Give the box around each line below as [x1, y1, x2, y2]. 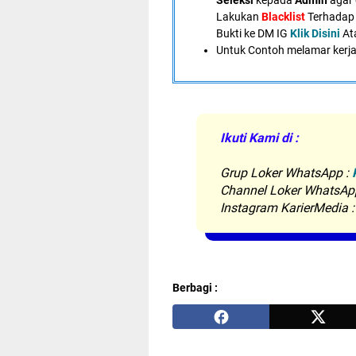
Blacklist [259, 10, 305, 23]
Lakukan [216, 10, 259, 23]
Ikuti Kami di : [220, 130, 299, 145]
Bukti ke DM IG [216, 27, 288, 40]
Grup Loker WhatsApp [220, 165, 346, 180]
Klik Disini [290, 27, 340, 40]
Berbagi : [172, 281, 218, 294]
